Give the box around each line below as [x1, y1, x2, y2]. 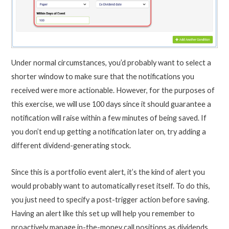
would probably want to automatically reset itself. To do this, [11, 181, 210, 191]
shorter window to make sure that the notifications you [11, 72, 194, 81]
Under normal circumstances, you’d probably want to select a [11, 58, 211, 67]
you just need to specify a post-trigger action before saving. [11, 195, 209, 204]
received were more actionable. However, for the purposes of [11, 85, 215, 95]
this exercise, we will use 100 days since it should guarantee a [11, 99, 211, 108]
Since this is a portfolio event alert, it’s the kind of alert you [11, 168, 205, 177]
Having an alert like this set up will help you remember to [11, 209, 195, 218]
